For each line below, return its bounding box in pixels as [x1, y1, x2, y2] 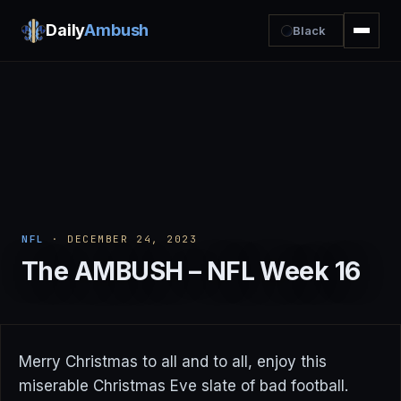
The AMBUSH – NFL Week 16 [21, 256, 361, 286]
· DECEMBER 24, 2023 [44, 233, 198, 245]
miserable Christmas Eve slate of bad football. [19, 377, 348, 395]
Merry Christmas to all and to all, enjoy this [19, 353, 327, 371]
